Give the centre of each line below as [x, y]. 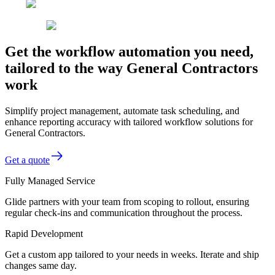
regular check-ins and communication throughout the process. [124, 212]
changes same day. [41, 265]
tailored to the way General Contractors [131, 68]
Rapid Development [44, 233]
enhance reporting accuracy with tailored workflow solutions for [129, 122]
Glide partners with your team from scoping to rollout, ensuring [127, 201]
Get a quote [27, 160]
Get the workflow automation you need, [129, 51]
